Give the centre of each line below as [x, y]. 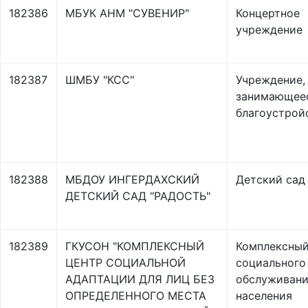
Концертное [268, 13]
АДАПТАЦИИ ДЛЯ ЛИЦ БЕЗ [140, 279]
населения [264, 296]
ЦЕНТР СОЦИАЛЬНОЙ [125, 263]
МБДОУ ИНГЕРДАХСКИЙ [132, 179]
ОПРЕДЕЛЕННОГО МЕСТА [136, 296]
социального [271, 263]
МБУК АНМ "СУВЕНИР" [127, 13]
